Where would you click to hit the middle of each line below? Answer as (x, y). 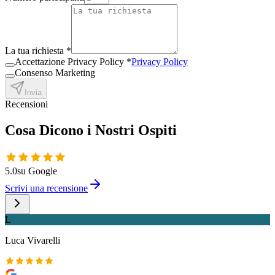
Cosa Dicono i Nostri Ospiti (91, 130)
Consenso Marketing (55, 72)
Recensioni (26, 104)
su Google (37, 171)
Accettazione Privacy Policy (69, 61)
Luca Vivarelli (33, 240)
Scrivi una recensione (46, 188)
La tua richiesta (34, 50)
